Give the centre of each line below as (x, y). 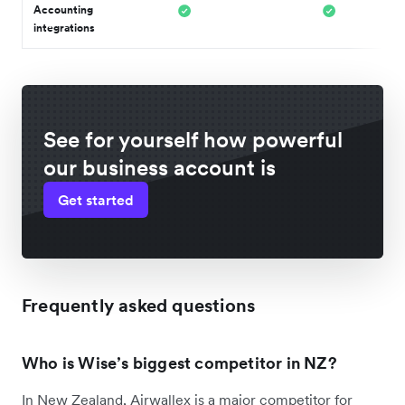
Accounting (63, 9)
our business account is (160, 167)
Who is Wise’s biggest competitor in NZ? (179, 363)
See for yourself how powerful (193, 139)
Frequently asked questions (139, 305)
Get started (96, 199)
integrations (64, 27)
